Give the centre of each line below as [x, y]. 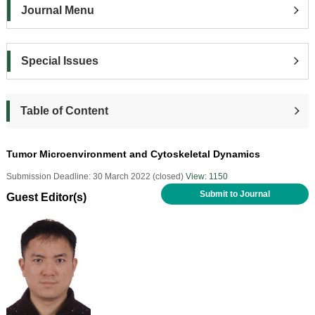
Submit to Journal [235, 194]
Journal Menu [57, 10]
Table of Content [64, 110]
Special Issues [59, 60]
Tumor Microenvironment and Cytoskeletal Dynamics [133, 154]
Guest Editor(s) [46, 197]
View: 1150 [206, 176]
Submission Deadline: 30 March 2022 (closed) [96, 176]
